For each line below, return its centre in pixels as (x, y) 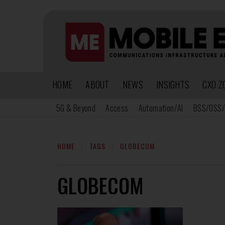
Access (117, 108)
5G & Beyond (76, 108)
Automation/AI (161, 108)
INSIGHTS (173, 84)
